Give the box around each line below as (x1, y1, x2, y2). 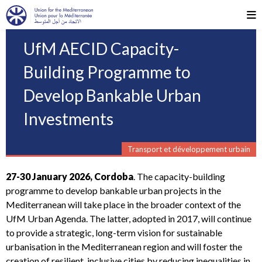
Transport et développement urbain (127, 144, 250, 154)
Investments (23, 109, 113, 129)
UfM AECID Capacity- (23, 39, 179, 58)
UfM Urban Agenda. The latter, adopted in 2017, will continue (6, 213, 251, 224)
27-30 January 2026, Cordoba (6, 171, 133, 182)
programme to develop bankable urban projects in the (6, 185, 221, 196)
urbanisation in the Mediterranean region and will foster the (6, 241, 242, 252)
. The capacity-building (133, 171, 225, 182)
